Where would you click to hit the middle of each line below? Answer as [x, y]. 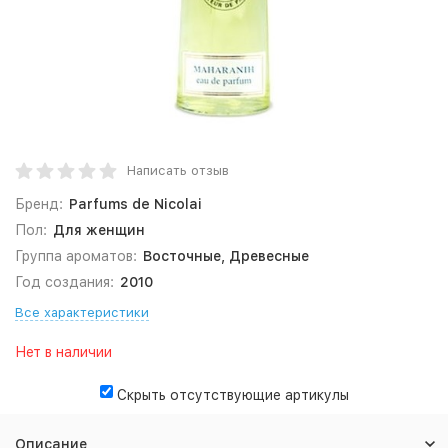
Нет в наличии [63, 352]
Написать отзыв [178, 170]
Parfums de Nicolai [135, 204]
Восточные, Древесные [225, 256]
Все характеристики [82, 312]
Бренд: [39, 204]
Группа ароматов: [76, 256]
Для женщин [98, 230]
